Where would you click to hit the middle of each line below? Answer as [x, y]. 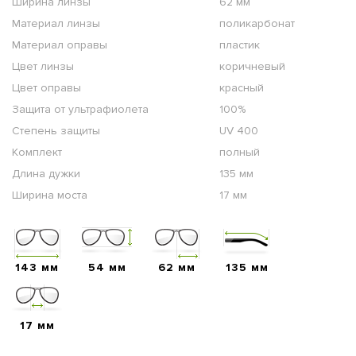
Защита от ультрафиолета [80, 109]
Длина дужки [46, 173]
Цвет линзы [43, 66]
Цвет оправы [46, 87]
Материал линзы [56, 23]
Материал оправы [60, 44]
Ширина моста [50, 195]
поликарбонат [257, 23]
